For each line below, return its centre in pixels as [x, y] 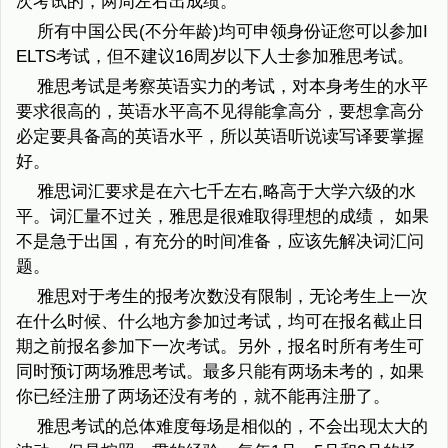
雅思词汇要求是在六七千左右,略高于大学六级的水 [226, 192]
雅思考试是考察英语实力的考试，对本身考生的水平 [232, 87]
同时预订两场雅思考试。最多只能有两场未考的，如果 [220, 372]
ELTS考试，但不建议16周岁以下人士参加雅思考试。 [215, 57]
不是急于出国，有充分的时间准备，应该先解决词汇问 [220, 242]
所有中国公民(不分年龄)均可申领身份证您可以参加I [232, 32]
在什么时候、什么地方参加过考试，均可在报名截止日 [220, 322]
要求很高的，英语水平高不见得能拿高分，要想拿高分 [220, 112]
